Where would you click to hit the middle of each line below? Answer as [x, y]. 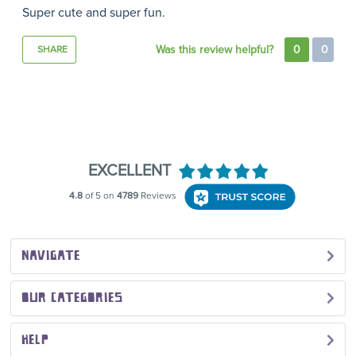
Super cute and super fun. [93, 13]
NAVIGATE [50, 256]
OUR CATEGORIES [72, 298]
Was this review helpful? [217, 50]
